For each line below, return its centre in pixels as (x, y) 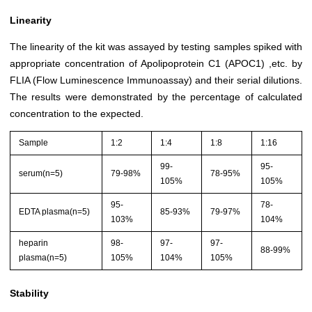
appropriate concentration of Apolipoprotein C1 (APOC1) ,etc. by (156, 64)
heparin (34, 243)
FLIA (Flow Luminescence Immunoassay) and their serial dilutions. (156, 80)
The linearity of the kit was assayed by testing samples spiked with (156, 47)
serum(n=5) (41, 173)
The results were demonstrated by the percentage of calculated (156, 97)
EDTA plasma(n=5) (55, 211)
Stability (29, 293)
